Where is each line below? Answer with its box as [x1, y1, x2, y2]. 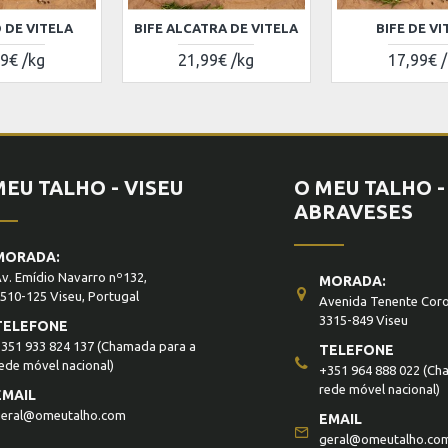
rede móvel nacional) [319, 382, 440, 396]
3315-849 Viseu [319, 313, 408, 327]
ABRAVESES [294, 200, 413, 223]
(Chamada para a [94, 339, 196, 353]
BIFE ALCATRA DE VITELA [134, 21, 299, 35]
